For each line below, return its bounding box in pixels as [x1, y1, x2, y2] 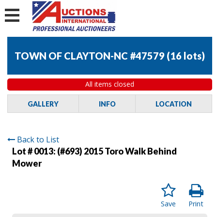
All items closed [85, 79, 134, 89]
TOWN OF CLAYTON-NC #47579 [15, 50, 165, 62]
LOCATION [155, 99, 192, 108]
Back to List [17, 134, 59, 145]
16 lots [170, 50, 201, 62]
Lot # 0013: [12, 145, 57, 156]
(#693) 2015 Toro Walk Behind [57, 145, 177, 156]
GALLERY [27, 99, 59, 108]
